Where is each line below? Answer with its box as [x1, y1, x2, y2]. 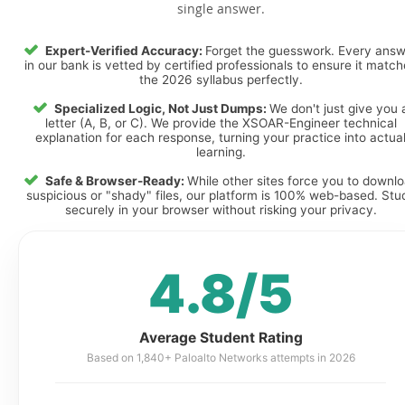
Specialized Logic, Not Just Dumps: [54, 101, 269, 116]
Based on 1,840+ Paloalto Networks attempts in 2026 [86, 351, 355, 364]
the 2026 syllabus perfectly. [138, 72, 303, 87]
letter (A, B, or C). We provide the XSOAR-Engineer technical [44, 116, 397, 130]
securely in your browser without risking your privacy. [64, 202, 377, 217]
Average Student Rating [138, 329, 303, 346]
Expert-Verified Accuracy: [45, 43, 205, 58]
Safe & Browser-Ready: [44, 174, 187, 188]
